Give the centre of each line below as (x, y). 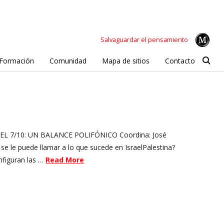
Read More (65, 159)
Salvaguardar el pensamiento (144, 39)
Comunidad (68, 60)
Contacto (180, 60)
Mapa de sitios (125, 60)
